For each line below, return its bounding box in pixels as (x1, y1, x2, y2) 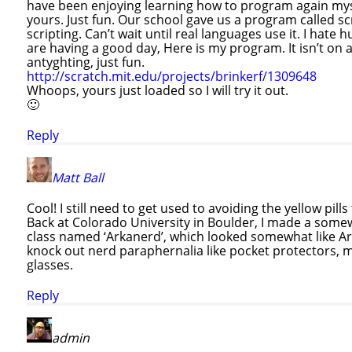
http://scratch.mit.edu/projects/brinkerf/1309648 (27, 67, 317, 85)
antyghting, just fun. (27, 53, 145, 71)
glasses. (27, 255, 73, 273)
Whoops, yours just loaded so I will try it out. (27, 81, 288, 99)
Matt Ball (52, 168, 104, 186)
